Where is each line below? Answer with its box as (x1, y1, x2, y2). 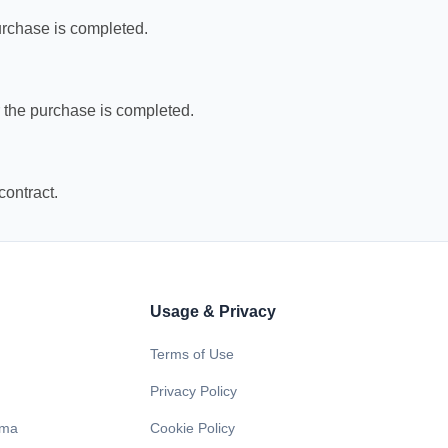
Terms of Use (150, 346, 235, 362)
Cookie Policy (150, 420, 236, 436)
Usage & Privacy (150, 303, 277, 320)
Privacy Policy (150, 383, 238, 399)
